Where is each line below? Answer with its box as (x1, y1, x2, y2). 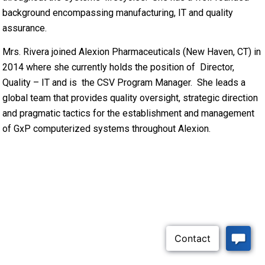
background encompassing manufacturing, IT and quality (2, 7, 234, 19)
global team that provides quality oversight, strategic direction (2, 92, 258, 104)
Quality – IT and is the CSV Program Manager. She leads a (2, 76, 246, 88)
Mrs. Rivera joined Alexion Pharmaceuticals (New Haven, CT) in (2, 46, 261, 57)
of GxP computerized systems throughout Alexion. (2, 122, 211, 134)
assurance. (2, 22, 47, 34)
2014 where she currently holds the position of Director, (2, 61, 235, 73)
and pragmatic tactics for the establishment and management (2, 107, 255, 119)
